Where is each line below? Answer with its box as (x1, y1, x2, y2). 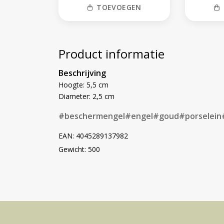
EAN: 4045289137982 (58, 131, 128, 141)
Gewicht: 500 (58, 144, 100, 154)
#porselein (179, 110, 221, 122)
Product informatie (58, 45, 164, 62)
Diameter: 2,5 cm (58, 91, 114, 101)
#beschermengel (58, 110, 125, 122)
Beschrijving (58, 67, 106, 79)
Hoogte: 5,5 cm (58, 80, 108, 90)
